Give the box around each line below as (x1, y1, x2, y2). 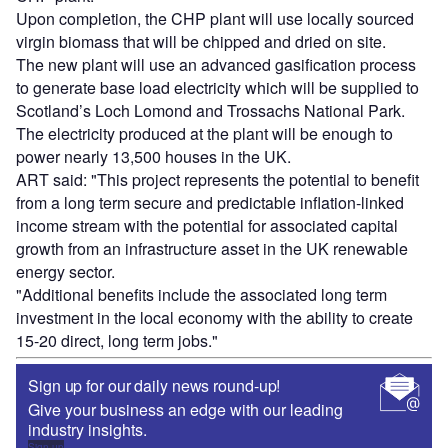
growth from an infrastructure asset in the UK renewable (16, 237, 408, 261)
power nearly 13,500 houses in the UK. (16, 145, 291, 169)
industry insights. (28, 418, 147, 442)
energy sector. (16, 260, 115, 284)
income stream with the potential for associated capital (16, 214, 398, 238)
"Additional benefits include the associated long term (16, 283, 387, 307)
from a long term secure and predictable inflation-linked (16, 191, 404, 215)
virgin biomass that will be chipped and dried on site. (16, 30, 386, 54)
